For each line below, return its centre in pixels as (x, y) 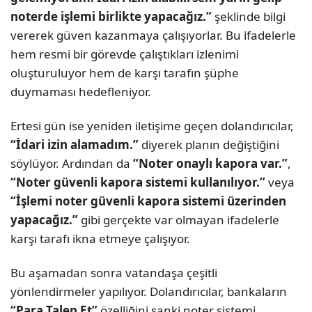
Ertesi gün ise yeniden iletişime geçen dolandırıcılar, (152, 125)
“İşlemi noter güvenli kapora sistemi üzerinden (148, 201)
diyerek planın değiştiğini (209, 144)
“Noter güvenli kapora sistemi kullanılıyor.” (138, 182)
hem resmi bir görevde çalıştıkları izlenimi (125, 54)
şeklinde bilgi (249, 16)
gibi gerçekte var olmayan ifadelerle (179, 219)
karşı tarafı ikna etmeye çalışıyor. (100, 238)
